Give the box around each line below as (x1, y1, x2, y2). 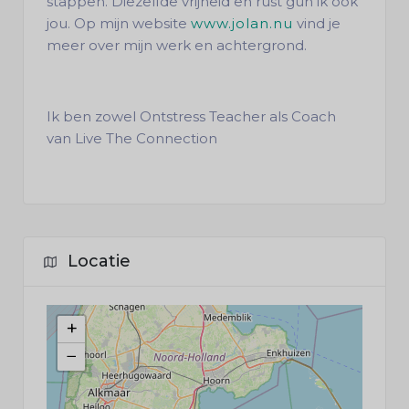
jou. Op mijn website (47, 15, 191, 32)
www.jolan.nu (191, 15, 293, 32)
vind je (293, 15, 341, 32)
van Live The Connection (47, 130, 217, 147)
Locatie (68, 251, 131, 271)
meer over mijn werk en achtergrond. (47, 37, 307, 54)
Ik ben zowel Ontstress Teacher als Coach (47, 108, 336, 125)
